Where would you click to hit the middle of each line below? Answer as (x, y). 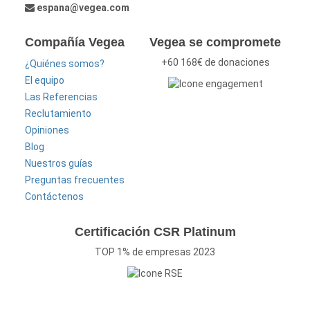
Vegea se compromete (216, 43)
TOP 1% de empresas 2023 (155, 252)
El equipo (45, 81)
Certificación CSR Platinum (155, 232)
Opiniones (47, 130)
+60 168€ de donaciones (215, 63)
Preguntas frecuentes (75, 180)
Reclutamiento (58, 114)
